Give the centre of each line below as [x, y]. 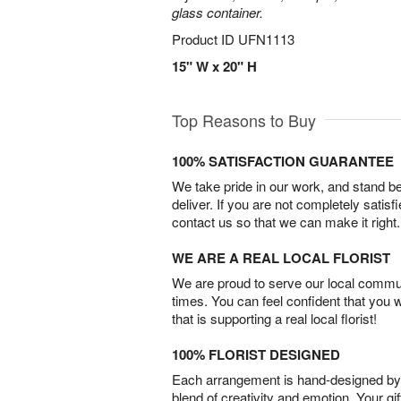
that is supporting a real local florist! [274, 318]
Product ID [205, 39]
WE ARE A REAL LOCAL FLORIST [281, 258]
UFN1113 [266, 39]
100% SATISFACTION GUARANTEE [283, 161]
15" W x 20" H [214, 66]
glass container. [218, 12]
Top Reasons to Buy [244, 120]
